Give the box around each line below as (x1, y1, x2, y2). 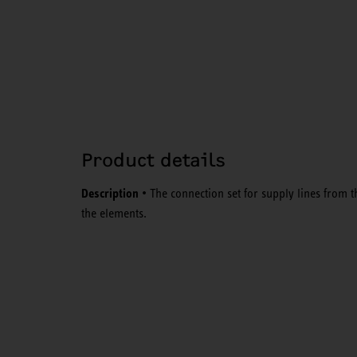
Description (81, 186, 139, 202)
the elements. (81, 206, 147, 221)
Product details (81, 149, 226, 172)
